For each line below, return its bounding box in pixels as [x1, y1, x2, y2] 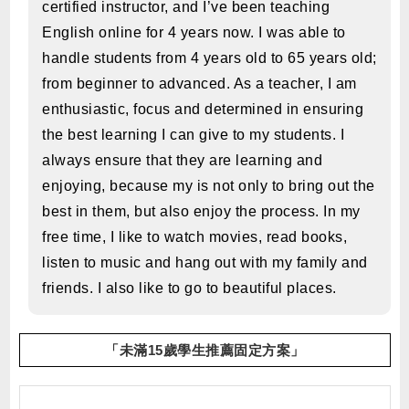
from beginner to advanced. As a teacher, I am [42, 76, 357, 92]
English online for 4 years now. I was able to [42, 25, 346, 41]
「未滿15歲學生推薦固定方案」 [105, 342, 305, 359]
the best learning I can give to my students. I [42, 127, 344, 143]
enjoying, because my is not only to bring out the [42, 178, 375, 194]
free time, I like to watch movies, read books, [42, 229, 347, 246]
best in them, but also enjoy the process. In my [42, 204, 361, 220]
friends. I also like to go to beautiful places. [42, 280, 337, 297]
